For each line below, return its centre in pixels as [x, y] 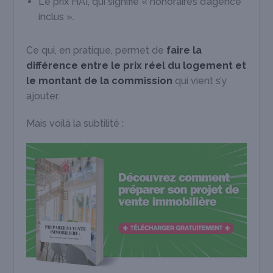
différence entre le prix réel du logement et [136, 66]
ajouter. [43, 96]
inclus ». [57, 17]
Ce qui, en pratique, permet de [97, 51]
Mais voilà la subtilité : [75, 124]
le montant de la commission [101, 81]
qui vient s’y [201, 81]
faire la [184, 51]
